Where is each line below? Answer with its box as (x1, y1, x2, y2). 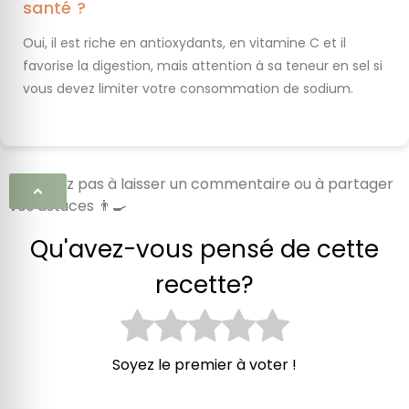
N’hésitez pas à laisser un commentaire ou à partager (9, 173, 393, 194)
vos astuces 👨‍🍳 (9, 194, 127, 216)
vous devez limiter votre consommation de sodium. (23, 79, 353, 98)
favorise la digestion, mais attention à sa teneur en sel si (23, 56, 383, 75)
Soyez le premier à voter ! (112, 354, 297, 376)
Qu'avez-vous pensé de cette (30, 232, 379, 266)
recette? (155, 267, 254, 301)
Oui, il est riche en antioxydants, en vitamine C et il (23, 33, 346, 52)
